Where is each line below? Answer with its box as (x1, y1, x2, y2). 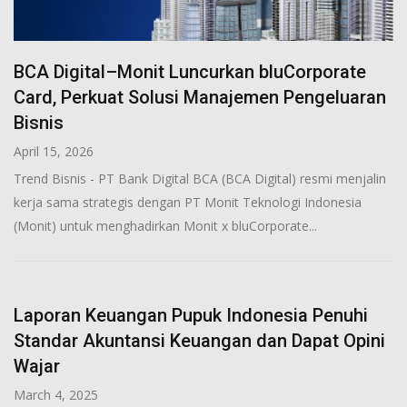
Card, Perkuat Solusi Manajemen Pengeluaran (14, 85, 386, 108)
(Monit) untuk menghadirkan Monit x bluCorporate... (14, 216, 317, 234)
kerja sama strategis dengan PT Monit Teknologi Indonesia (14, 193, 362, 211)
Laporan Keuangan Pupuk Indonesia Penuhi (14, 303, 368, 326)
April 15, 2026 (14, 142, 94, 160)
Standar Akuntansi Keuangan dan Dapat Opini (14, 329, 385, 352)
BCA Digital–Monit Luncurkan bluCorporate (14, 60, 366, 83)
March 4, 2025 (14, 385, 98, 403)
